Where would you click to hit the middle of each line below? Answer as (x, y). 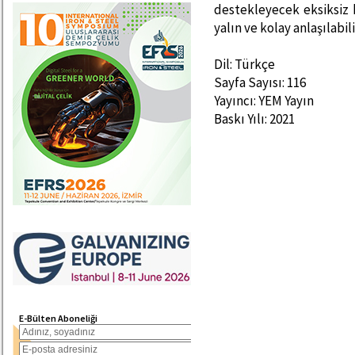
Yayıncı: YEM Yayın (264, 101)
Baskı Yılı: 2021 (254, 119)
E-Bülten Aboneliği (58, 318)
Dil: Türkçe (244, 64)
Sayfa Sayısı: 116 (260, 82)
